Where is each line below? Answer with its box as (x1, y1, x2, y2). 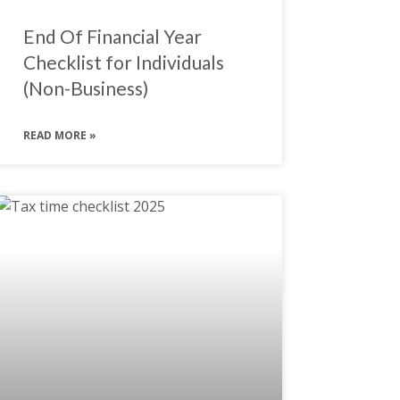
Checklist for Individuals (22, 50, 224, 73)
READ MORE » (22, 127, 96, 143)
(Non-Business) (22, 76, 148, 99)
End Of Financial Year (22, 24, 202, 47)
